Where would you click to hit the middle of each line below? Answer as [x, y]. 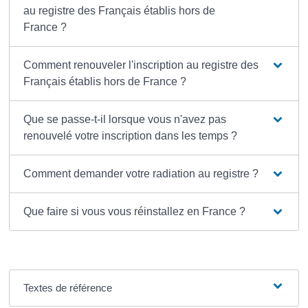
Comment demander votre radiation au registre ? [141, 174]
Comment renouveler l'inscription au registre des [141, 65]
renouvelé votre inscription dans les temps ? [130, 136]
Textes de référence [67, 288]
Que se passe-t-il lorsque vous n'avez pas [124, 120]
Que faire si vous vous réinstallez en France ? [134, 212]
